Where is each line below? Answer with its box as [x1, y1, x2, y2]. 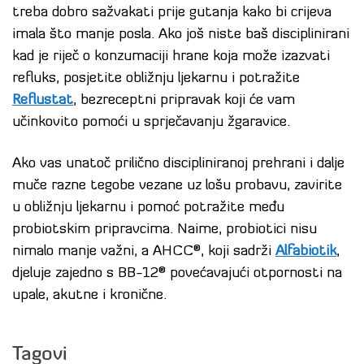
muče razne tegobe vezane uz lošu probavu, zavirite [12, 178, 342, 194]
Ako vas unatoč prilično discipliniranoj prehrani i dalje [12, 156, 344, 172]
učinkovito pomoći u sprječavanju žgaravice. [12, 115, 290, 131]
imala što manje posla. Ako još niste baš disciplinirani [12, 27, 349, 43]
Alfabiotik [275, 244, 336, 260]
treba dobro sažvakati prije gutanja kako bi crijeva [12, 5, 331, 21]
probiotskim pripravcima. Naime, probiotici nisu [12, 222, 317, 238]
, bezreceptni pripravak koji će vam [73, 93, 295, 109]
